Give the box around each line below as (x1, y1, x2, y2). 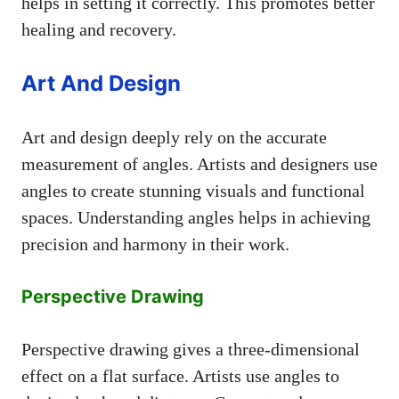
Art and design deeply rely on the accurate (21, 126, 327, 147)
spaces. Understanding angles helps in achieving (21, 207, 370, 227)
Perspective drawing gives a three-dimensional (21, 338, 360, 359)
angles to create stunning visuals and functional (21, 180, 365, 200)
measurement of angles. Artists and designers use (21, 153, 378, 174)
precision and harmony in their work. (21, 233, 289, 254)
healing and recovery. (21, 19, 176, 39)
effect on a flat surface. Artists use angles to (21, 365, 339, 386)
